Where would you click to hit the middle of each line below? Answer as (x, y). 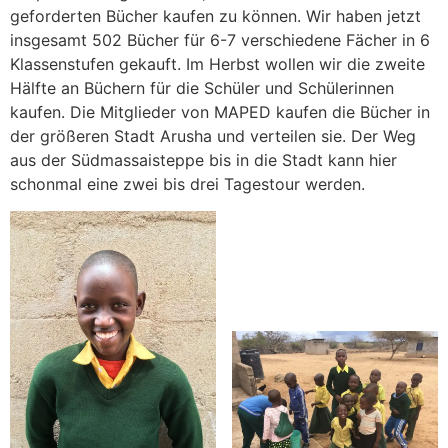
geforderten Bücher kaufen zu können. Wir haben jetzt (215, 16)
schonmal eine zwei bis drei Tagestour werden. (187, 184)
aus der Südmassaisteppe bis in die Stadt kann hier (203, 160)
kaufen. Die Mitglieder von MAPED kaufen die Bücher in (220, 112)
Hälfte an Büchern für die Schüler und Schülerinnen (202, 88)
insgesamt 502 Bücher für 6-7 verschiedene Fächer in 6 (220, 40)
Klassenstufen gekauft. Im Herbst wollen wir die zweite (217, 64)
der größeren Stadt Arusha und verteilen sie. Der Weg (213, 136)
